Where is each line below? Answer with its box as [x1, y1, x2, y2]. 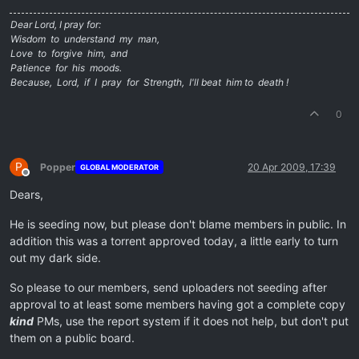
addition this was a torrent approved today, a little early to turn [10, 233, 338, 248]
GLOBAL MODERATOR [79, 163, 159, 172]
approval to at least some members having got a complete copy [10, 296, 345, 311]
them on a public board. [10, 330, 135, 345]
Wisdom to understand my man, [10, 32, 159, 45]
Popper [40, 160, 75, 173]
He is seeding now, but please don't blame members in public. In [10, 216, 346, 231]
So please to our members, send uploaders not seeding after [10, 280, 327, 294]
